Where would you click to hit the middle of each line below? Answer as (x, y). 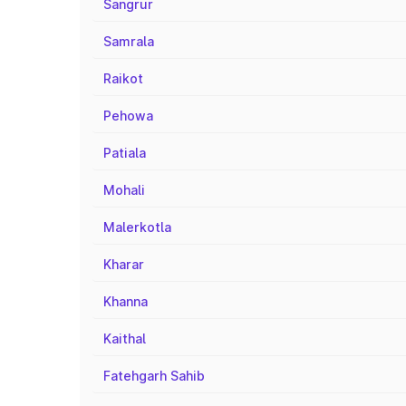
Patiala (125, 153)
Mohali (124, 190)
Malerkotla (137, 227)
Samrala (129, 41)
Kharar (124, 264)
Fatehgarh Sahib (154, 376)
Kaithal (125, 338)
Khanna (126, 301)
